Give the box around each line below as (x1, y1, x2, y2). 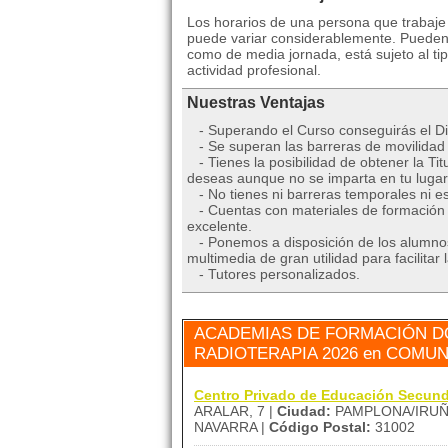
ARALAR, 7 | (194, 403, 277, 419)
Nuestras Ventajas (187, 94, 325, 111)
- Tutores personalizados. (187, 266, 360, 282)
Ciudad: (277, 403, 331, 419)
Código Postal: (269, 419, 371, 435)
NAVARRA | (194, 419, 269, 435)
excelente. (187, 218, 252, 234)
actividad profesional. (187, 62, 321, 78)
